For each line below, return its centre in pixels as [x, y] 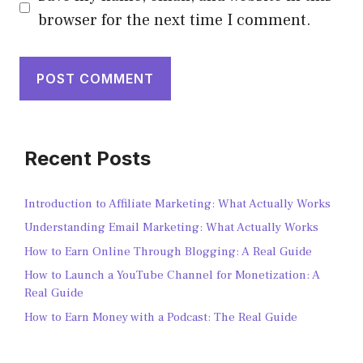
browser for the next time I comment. [175, 20]
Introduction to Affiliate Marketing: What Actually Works [177, 203]
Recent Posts [88, 158]
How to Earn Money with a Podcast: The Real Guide [161, 317]
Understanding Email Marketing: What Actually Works [171, 228]
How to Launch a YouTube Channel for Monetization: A [172, 275]
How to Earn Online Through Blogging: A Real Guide [168, 251]
